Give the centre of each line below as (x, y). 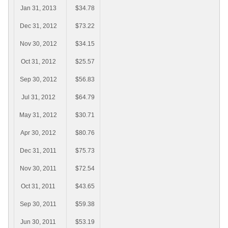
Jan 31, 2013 (38, 8)
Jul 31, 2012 (38, 97)
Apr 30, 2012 (38, 133)
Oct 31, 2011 (38, 187)
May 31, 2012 (38, 115)
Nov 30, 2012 (38, 44)
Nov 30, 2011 (38, 169)
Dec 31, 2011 (38, 151)
